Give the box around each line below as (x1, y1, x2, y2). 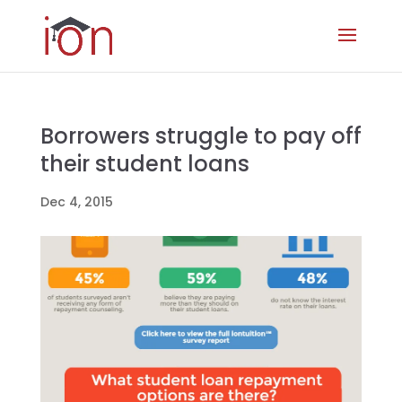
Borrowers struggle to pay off (39, 121, 362, 151)
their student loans (39, 149, 249, 179)
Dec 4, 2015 (39, 193, 113, 211)
